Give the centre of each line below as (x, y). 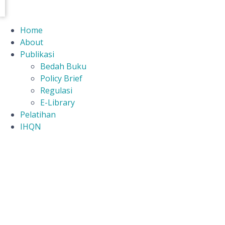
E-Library (58, 102)
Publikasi (37, 54)
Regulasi (56, 90)
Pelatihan (38, 115)
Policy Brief (61, 78)
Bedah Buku (63, 66)
